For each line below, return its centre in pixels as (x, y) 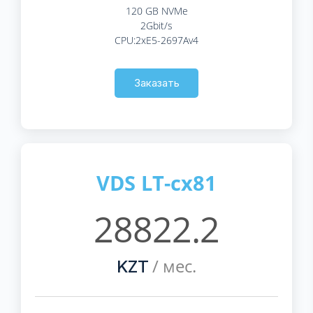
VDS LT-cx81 (156, 182)
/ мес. (173, 265)
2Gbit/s (156, 25)
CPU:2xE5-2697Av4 (156, 40)
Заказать (156, 82)
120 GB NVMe (156, 10)
